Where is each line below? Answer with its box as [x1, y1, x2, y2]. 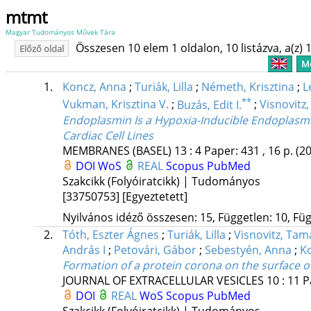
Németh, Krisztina [201, 79, 294, 95]
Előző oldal [19, 42, 64, 55]
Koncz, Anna [62, 79, 126, 95]
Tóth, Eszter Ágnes [62, 226, 159, 242]
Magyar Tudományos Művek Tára [6, 27, 115, 37]
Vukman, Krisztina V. [62, 96, 169, 112]
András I [62, 242, 106, 258]
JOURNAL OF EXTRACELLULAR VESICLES [62, 272, 264, 288]
